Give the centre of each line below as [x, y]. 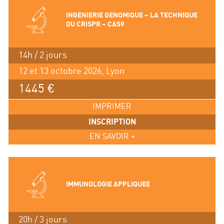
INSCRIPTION [112, 122]
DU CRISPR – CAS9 [95, 24]
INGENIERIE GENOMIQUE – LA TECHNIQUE [131, 15]
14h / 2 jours [42, 55]
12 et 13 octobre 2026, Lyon [71, 71]
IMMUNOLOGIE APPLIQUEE [108, 184]
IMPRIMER [112, 106]
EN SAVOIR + [112, 136]
